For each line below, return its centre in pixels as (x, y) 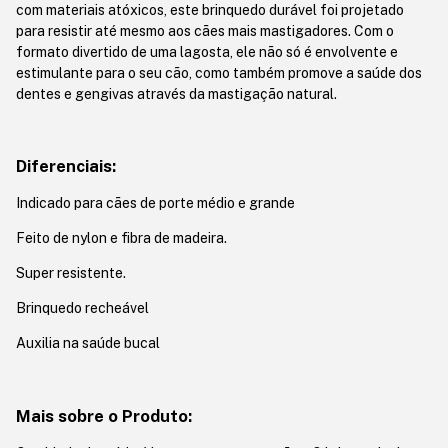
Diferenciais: (66, 166)
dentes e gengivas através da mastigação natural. (176, 93)
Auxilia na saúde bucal (88, 343)
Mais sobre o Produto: (104, 415)
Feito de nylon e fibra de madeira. (121, 238)
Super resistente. (71, 273)
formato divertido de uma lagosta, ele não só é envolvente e (207, 51)
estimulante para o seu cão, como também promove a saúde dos (219, 72)
